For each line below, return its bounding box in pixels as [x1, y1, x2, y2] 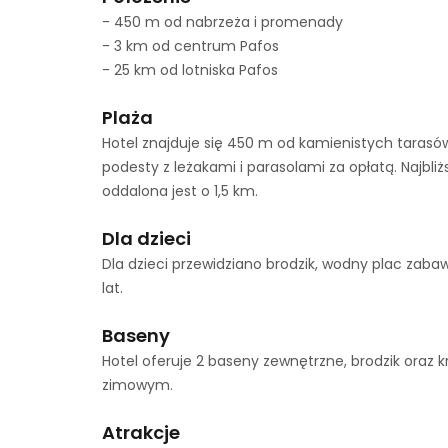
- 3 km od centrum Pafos [102, 36, 279, 56]
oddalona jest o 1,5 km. [102, 181, 258, 201]
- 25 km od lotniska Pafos [102, 60, 278, 80]
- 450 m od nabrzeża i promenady [102, 12, 343, 32]
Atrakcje [102, 420, 180, 445]
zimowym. [102, 375, 173, 395]
